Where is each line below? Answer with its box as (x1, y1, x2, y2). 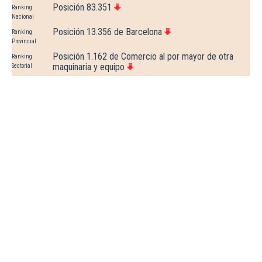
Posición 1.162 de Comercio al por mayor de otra (53, 51, 233, 63)
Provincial (12, 38, 36, 45)
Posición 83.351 (53, 2, 112, 13)
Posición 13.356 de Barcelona (53, 26, 162, 38)
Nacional (12, 13, 34, 20)
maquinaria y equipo (53, 61, 125, 73)
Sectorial (12, 63, 32, 70)
